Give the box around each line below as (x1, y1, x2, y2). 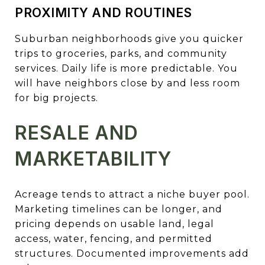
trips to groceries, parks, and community (15, 47, 227, 59)
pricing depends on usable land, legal (15, 218, 214, 230)
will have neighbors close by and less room (15, 77, 240, 89)
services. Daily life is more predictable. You (15, 62, 238, 74)
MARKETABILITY (15, 147, 172, 170)
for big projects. (15, 92, 98, 104)
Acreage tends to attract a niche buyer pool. (15, 188, 250, 200)
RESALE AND (15, 121, 138, 144)
